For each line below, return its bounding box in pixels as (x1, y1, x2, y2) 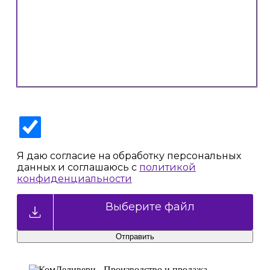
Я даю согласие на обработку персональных (17, 149, 241, 162)
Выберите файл (105, 200, 195, 214)
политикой (139, 161, 196, 173)
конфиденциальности (17, 172, 132, 184)
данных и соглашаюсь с (17, 161, 139, 173)
